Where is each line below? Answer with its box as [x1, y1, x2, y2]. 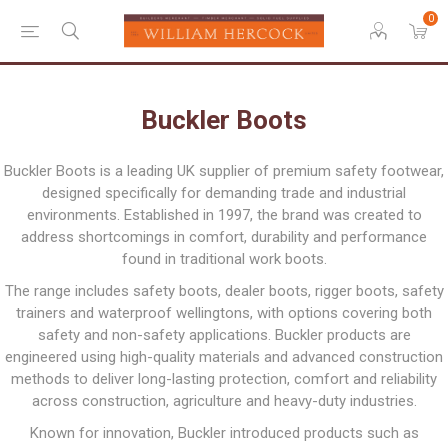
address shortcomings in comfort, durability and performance [21, 228, 427, 246]
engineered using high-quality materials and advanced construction [5, 348, 443, 366]
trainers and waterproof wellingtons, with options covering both [16, 304, 432, 322]
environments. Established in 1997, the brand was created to [26, 206, 422, 224]
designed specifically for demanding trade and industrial [42, 184, 406, 202]
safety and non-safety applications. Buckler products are [37, 326, 411, 344]
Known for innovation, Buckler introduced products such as [29, 424, 419, 442]
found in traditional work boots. [121, 250, 327, 268]
